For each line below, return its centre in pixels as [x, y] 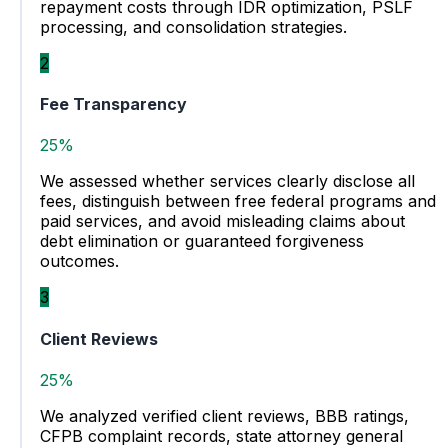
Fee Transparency [113, 104]
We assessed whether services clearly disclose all [227, 181]
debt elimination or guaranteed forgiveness [202, 241]
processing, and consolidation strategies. [193, 26]
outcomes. [79, 261]
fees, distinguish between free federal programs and [238, 201]
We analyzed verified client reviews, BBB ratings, [224, 415]
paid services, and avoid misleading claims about [222, 221]
